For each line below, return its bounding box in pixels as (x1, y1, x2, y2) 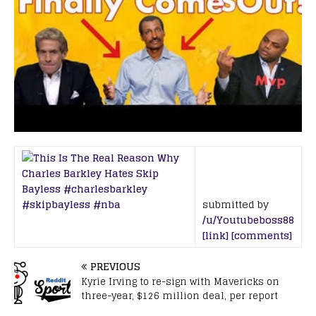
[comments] (231, 226, 292, 244)
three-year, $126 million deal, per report (81, 288, 278, 304)
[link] (202, 226, 229, 244)
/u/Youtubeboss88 (202, 211, 294, 229)
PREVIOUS (90, 257, 140, 275)
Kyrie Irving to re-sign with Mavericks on (81, 274, 279, 290)
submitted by (202, 195, 269, 213)
